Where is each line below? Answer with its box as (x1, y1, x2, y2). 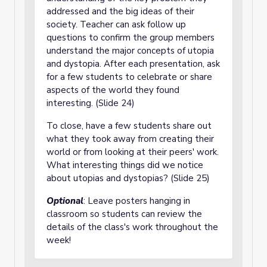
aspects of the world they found (46, 84, 179, 96)
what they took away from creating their (46, 133, 214, 145)
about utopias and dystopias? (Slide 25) (46, 172, 210, 184)
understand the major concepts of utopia (46, 45, 214, 57)
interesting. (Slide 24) (46, 97, 135, 109)
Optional (46, 195, 83, 207)
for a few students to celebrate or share (46, 71, 212, 83)
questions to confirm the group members (46, 32, 215, 44)
